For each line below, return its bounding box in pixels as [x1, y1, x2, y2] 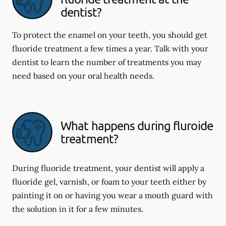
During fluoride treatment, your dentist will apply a [12, 162, 204, 173]
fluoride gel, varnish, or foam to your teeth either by [12, 176, 206, 187]
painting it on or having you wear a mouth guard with [12, 190, 213, 200]
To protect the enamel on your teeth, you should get [12, 29, 207, 40]
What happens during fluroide [61, 118, 213, 133]
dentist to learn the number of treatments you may [12, 56, 201, 67]
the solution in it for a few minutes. [12, 203, 143, 214]
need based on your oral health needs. [12, 70, 154, 81]
